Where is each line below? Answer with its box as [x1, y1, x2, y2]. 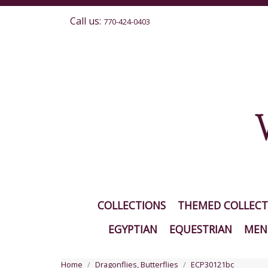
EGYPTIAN [108, 221, 157, 236]
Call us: [70, 14, 103, 28]
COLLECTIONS [97, 197, 166, 212]
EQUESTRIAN [169, 221, 232, 236]
